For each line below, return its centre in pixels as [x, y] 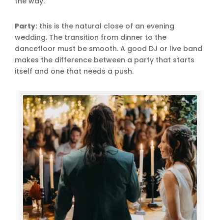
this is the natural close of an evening [106, 26]
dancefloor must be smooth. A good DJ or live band [109, 48]
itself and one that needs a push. [74, 71]
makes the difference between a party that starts [105, 60]
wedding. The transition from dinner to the [91, 37]
